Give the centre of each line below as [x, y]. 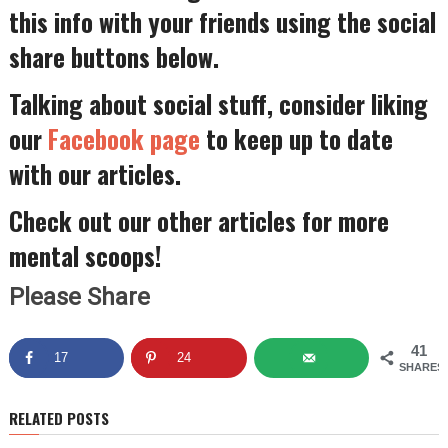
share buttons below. [113, 57]
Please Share [79, 297]
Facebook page [123, 139]
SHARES [422, 366]
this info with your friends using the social [222, 22]
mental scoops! [84, 256]
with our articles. [94, 174]
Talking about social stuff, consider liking [218, 104]
